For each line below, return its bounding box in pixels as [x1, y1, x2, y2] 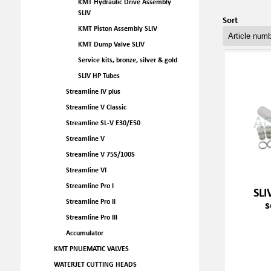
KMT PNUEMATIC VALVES [53, 244, 129, 253]
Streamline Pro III [65, 212, 117, 221]
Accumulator [65, 228, 103, 237]
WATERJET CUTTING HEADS [53, 260, 137, 269]
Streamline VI [65, 165, 106, 174]
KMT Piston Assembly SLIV [77, 24, 157, 33]
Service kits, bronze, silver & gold [77, 55, 177, 64]
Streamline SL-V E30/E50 [65, 118, 140, 127]
